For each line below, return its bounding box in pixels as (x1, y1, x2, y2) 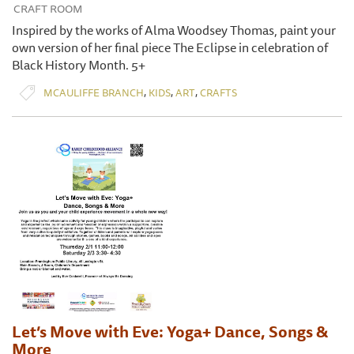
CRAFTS (200, 84, 237, 100)
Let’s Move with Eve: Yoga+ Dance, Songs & (12, 319, 328, 345)
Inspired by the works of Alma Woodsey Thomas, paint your (12, 20, 336, 41)
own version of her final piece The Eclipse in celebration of (12, 37, 328, 58)
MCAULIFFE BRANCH (43, 84, 144, 100)
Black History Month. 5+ (12, 55, 145, 76)
